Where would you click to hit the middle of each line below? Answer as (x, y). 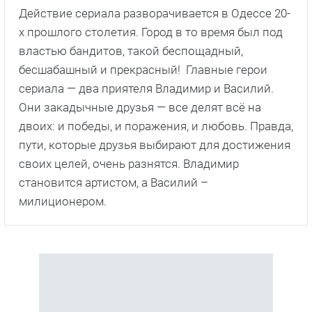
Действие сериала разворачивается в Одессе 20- (155, 13)
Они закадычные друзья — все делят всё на (140, 107)
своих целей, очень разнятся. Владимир (129, 163)
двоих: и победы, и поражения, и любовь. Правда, (156, 126)
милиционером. (63, 201)
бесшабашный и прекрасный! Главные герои (143, 69)
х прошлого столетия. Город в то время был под (151, 32)
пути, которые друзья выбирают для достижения (155, 145)
